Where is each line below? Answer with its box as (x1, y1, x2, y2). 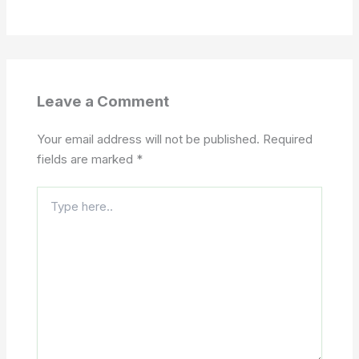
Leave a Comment (36, 91, 169, 111)
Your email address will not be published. (36, 131, 260, 147)
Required (262, 131, 313, 147)
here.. (35, 203, 68, 217)
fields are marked (36, 151, 136, 167)
